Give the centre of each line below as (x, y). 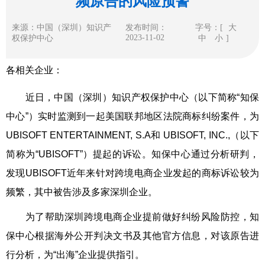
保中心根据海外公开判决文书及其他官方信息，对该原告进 (132, 236)
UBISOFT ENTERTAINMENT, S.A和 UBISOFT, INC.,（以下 (132, 135)
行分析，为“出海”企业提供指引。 (75, 255)
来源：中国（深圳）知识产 (62, 28)
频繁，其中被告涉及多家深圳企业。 (82, 192)
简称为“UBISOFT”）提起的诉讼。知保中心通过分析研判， (132, 154)
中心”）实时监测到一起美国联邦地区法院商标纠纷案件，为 (132, 116)
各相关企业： (34, 70)
